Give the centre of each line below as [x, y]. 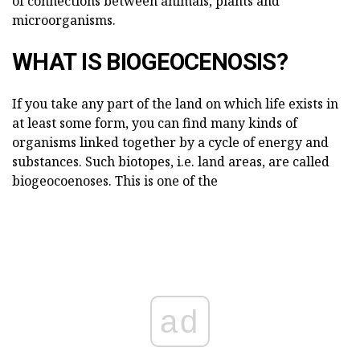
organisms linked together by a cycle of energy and [170, 142]
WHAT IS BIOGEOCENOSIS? [150, 62]
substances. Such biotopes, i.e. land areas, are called [171, 162]
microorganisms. [64, 20]
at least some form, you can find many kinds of [155, 123]
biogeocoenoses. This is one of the [115, 181]
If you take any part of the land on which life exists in [175, 104]
